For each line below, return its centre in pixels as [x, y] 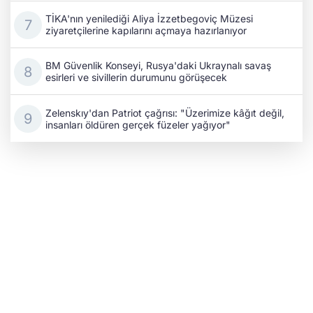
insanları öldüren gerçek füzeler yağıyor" [138, 124]
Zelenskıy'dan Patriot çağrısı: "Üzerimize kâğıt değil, [165, 112]
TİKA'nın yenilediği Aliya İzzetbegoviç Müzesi [149, 19]
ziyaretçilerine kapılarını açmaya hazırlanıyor [146, 31]
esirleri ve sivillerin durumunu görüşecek [136, 78]
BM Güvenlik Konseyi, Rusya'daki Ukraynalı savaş [158, 66]
